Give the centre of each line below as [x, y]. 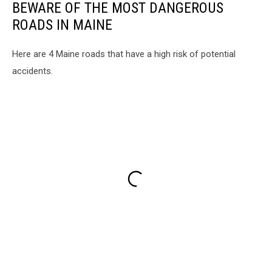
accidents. [32, 71]
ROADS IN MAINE [62, 25]
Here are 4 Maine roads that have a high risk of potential [124, 54]
